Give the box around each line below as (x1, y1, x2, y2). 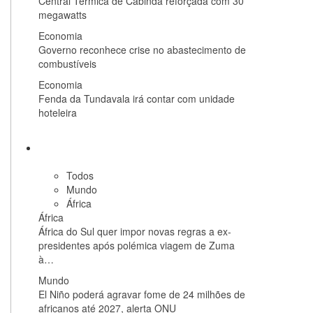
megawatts (38, 8, 87, 22)
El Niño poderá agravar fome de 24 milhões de (38, 287, 245, 301)
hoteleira (38, 105, 77, 119)
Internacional (52, 140, 110, 154)
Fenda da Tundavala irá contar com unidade (38, 92, 235, 105)
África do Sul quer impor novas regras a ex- (38, 224, 231, 238)
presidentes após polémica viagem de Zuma (38, 238, 235, 252)
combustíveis (38, 57, 96, 71)
